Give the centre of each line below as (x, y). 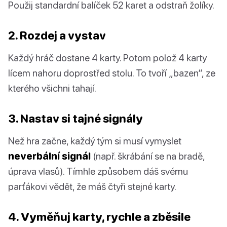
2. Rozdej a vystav (57, 35)
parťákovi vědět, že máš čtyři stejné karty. (92, 186)
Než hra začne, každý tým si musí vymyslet (95, 141)
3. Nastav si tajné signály (75, 119)
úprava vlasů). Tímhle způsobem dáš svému (98, 171)
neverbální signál (49, 156)
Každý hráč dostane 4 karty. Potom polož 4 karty (107, 58)
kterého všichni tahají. (52, 88)
